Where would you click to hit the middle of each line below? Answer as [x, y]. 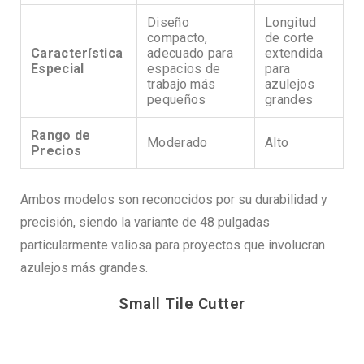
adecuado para [190, 54]
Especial [58, 69]
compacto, [178, 38]
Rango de [61, 136]
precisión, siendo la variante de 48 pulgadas [145, 223]
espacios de [184, 69]
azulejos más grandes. [84, 268]
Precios [56, 151]
